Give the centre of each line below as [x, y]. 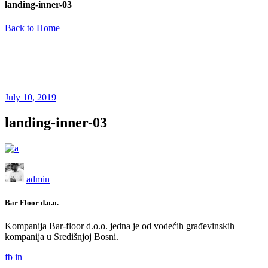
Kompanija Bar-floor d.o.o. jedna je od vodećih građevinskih [120, 226]
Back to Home [32, 28]
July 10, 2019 [31, 98]
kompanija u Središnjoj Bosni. [62, 237]
